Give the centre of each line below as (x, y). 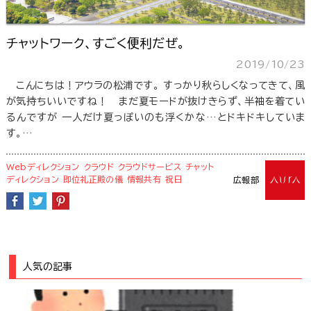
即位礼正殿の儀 (93, 179)
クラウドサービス (150, 166)
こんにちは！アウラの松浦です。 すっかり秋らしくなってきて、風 (161, 85)
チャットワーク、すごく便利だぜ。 (96, 43)
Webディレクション (43, 166)
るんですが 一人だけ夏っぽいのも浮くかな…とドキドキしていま (155, 117)
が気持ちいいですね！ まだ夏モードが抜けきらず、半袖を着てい (155, 101)
